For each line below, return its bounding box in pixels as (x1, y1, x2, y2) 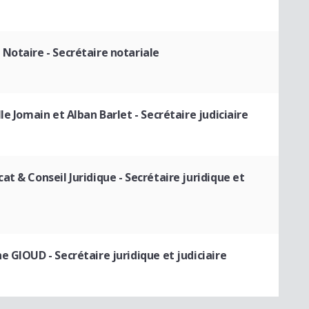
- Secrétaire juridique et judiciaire (46, 247, 227, 263)
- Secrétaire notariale (43, 44, 159, 60)
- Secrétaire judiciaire (132, 107, 248, 123)
